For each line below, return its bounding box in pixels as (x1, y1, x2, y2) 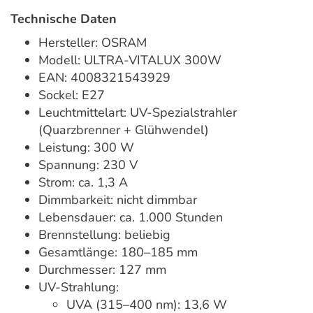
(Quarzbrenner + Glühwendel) (38, 122, 209, 139)
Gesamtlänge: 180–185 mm (38, 244, 198, 261)
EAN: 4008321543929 (38, 69, 170, 87)
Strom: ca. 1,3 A (38, 174, 128, 191)
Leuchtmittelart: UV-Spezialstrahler (38, 104, 237, 122)
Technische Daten (10, 10, 117, 28)
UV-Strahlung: (38, 279, 119, 296)
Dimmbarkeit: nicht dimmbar (38, 191, 197, 209)
